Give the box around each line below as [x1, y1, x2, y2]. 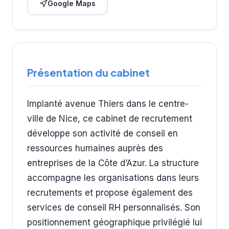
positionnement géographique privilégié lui [27, 217, 202, 227]
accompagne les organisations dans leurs [27, 172, 199, 183]
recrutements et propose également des [27, 187, 193, 198]
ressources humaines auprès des [27, 143, 163, 153]
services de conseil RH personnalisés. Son [27, 202, 200, 213]
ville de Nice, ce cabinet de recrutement [27, 113, 192, 124]
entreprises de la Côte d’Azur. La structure [27, 157, 199, 168]
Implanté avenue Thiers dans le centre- [27, 98, 189, 109]
